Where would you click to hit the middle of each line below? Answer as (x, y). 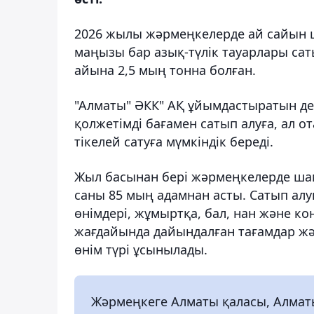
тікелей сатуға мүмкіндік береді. (174, 141)
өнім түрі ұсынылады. (141, 249)
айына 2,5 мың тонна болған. (165, 70)
